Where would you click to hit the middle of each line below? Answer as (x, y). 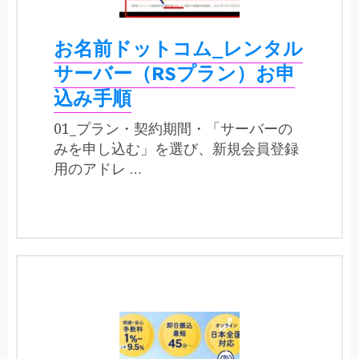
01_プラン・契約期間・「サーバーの (173, 129)
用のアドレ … (98, 169)
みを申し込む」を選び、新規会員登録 (176, 149)
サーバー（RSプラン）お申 (174, 74)
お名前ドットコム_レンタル (178, 49)
